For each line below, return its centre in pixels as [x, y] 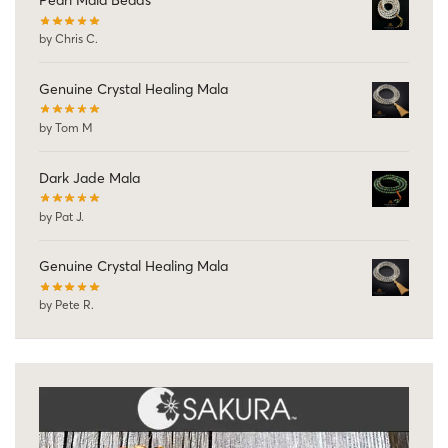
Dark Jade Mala [89, 177]
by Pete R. [66, 305]
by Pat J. [61, 216]
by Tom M [66, 128]
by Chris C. [68, 39]
